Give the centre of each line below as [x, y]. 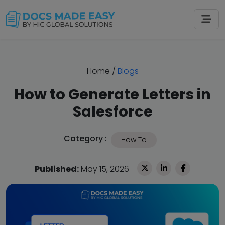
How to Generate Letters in [113, 94]
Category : [85, 138]
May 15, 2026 [104, 169]
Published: [57, 169]
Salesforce [113, 111]
